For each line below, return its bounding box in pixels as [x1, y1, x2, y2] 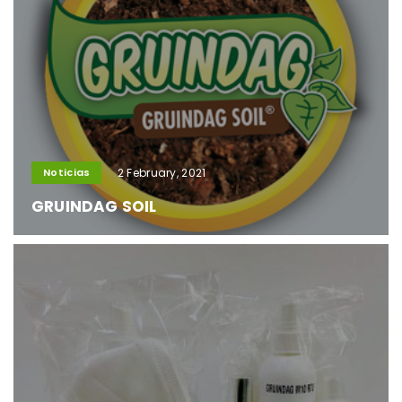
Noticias [43, 165, 91, 180]
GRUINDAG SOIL [31, 196, 157, 218]
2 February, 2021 [117, 165, 206, 181]
